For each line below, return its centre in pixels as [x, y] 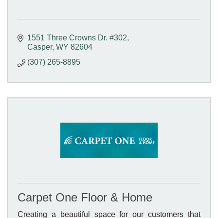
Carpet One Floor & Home [85, 197]
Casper [40, 47]
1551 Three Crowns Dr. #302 [77, 37]
